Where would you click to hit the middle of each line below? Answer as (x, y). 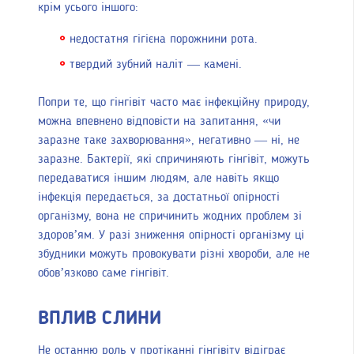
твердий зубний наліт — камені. (156, 65)
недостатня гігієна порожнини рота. (164, 40)
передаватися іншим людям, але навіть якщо (158, 179)
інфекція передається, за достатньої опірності (159, 198)
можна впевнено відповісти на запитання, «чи (159, 122)
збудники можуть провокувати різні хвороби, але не (174, 255)
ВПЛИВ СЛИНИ (100, 320)
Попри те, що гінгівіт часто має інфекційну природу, (174, 103)
